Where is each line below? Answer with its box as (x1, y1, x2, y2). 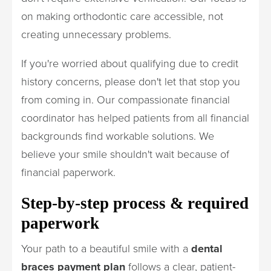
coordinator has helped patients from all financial (21, 109, 249, 126)
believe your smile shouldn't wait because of (21, 146, 229, 162)
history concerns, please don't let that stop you (21, 73, 240, 90)
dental (191, 240, 223, 256)
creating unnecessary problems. (21, 26, 171, 42)
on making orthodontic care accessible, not (21, 8, 223, 24)
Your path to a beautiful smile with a (21, 240, 191, 256)
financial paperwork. (21, 164, 116, 180)
